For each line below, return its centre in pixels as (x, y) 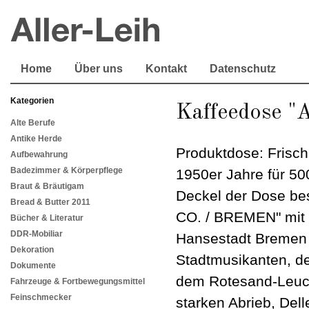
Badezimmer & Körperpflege (67, 171)
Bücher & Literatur (47, 218)
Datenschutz (243, 69)
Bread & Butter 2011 (50, 202)
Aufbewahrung (39, 155)
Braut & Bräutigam (47, 187)
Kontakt (166, 69)
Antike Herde (36, 139)
